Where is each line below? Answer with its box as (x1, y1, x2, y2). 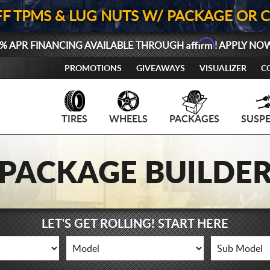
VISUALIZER (199, 64, 246, 73)
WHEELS (109, 115, 148, 124)
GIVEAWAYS (136, 64, 185, 73)
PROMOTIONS (64, 64, 122, 73)
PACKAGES (169, 115, 219, 124)
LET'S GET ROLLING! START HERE (42, 218, 228, 230)
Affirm (186, 37, 215, 49)
